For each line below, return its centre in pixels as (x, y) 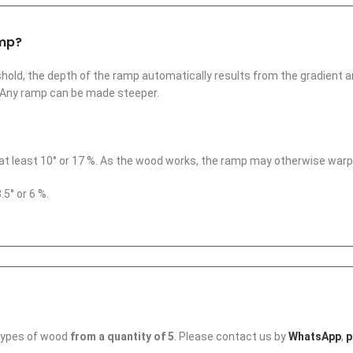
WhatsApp (315, 336)
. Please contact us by (231, 336)
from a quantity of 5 (122, 336)
